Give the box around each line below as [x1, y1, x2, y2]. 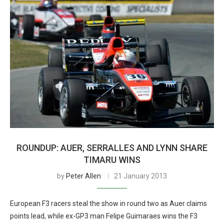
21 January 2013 [114, 172, 167, 180]
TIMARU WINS [83, 154, 140, 165]
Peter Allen [66, 172, 101, 180]
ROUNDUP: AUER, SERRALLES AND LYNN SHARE [16, 142, 207, 153]
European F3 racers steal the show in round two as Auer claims [10, 199, 207, 207]
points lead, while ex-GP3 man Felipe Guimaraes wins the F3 [10, 212, 197, 220]
